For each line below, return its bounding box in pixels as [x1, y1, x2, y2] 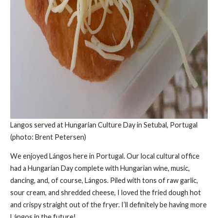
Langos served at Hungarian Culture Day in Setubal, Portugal [10, 121, 198, 129]
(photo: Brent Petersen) [10, 133, 86, 142]
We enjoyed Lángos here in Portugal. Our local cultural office [10, 152, 200, 161]
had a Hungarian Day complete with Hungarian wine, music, [10, 164, 190, 173]
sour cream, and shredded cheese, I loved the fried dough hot [10, 188, 201, 197]
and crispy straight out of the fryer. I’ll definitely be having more [10, 200, 207, 209]
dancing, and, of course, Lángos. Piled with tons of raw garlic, [10, 176, 198, 185]
